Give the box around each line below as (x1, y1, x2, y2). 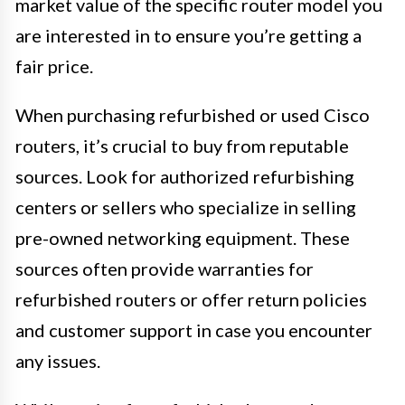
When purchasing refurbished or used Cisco (15, 103, 370, 126)
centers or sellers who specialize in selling (15, 195, 356, 218)
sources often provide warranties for (15, 257, 314, 279)
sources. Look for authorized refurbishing (15, 165, 354, 187)
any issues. (15, 349, 100, 372)
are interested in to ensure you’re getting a (15, 24, 362, 46)
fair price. (15, 54, 93, 77)
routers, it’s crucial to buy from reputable (15, 134, 349, 156)
